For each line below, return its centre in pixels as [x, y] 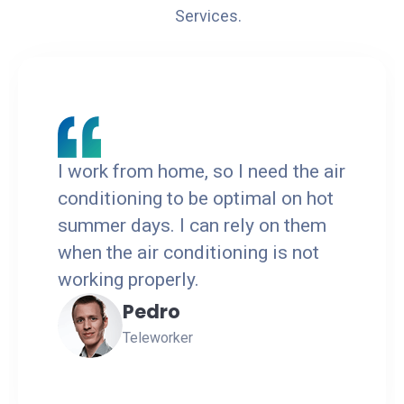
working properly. [129, 279]
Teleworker [158, 337]
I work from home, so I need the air [202, 171]
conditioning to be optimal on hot [196, 198]
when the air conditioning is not [188, 252]
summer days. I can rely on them [192, 225]
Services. [208, 15]
